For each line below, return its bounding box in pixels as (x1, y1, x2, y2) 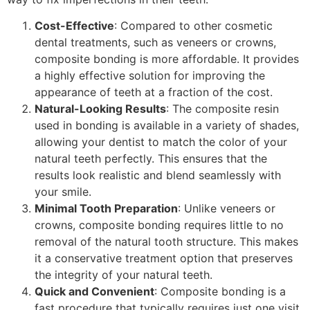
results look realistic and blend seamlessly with (35, 167, 281, 182)
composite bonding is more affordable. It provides (35, 51, 299, 66)
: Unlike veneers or (178, 201, 275, 215)
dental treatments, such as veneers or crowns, (35, 35, 276, 49)
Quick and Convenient (35, 284, 154, 298)
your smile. (35, 184, 91, 199)
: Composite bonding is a (154, 284, 286, 298)
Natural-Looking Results (35, 101, 166, 116)
